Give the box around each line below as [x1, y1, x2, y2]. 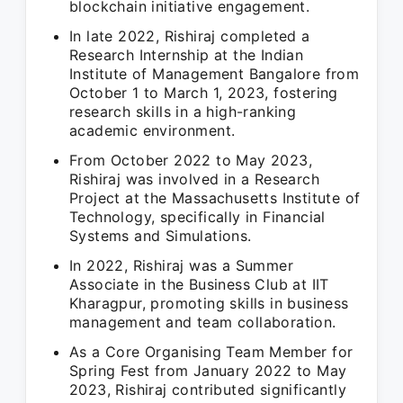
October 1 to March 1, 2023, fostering [69, 84, 338, 102]
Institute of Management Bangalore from [69, 65, 360, 83]
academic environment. [69, 121, 236, 139]
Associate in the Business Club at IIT [69, 275, 329, 293]
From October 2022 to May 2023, [69, 151, 312, 169]
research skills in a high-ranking [69, 103, 297, 121]
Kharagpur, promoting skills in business [69, 294, 349, 312]
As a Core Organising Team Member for [69, 343, 354, 361]
